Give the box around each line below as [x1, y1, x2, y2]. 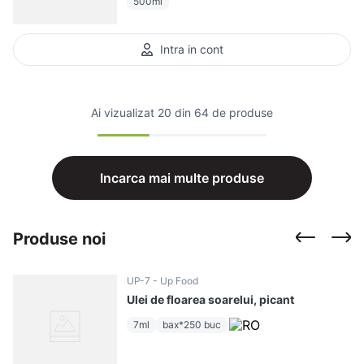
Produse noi [13, 229, 106, 249]
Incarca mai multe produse [100, 170, 264, 186]
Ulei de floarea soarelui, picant [127, 292, 294, 306]
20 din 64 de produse [158, 106, 273, 119]
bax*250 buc [162, 318, 221, 331]
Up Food [160, 275, 198, 287]
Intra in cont [160, 42, 223, 56]
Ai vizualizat [91, 106, 158, 119]
